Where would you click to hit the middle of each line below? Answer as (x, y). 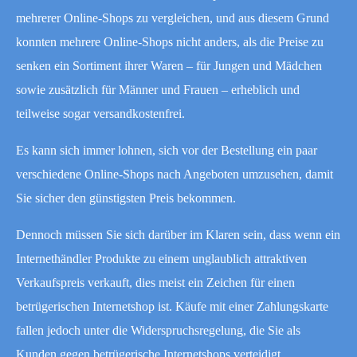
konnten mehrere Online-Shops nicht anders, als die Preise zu (170, 41)
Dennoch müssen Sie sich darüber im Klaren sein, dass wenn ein (178, 234)
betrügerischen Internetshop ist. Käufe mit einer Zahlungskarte (172, 306)
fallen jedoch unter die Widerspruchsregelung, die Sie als (158, 330)
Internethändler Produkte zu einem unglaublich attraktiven (161, 258)
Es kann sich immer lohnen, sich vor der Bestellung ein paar (167, 150)
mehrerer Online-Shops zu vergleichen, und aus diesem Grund (173, 18)
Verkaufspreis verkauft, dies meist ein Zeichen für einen (155, 282)
